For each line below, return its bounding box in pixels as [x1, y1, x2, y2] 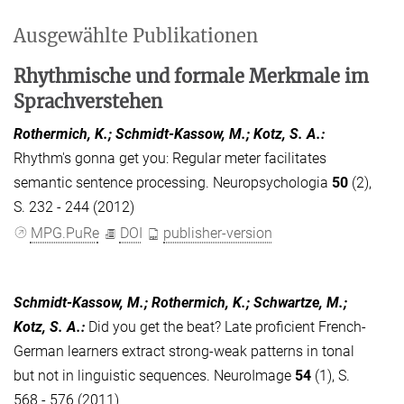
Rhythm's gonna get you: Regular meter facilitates [14, 150, 326, 168]
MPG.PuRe [30, 224, 99, 242]
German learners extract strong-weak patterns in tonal [14, 342, 354, 360]
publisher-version [163, 224, 273, 242]
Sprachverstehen [14, 90, 162, 114]
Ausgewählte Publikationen [14, 24, 258, 48]
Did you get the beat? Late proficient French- [88, 317, 366, 335]
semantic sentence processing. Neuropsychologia [14, 174, 332, 192]
